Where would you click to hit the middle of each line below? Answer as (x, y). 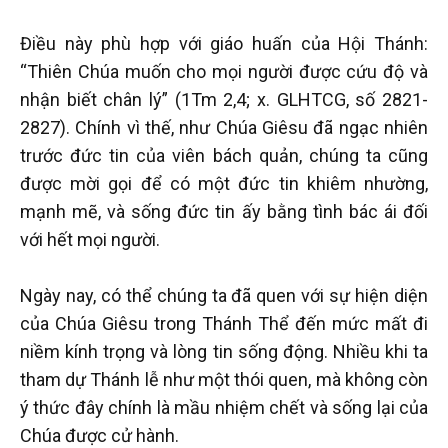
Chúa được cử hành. (99, 435)
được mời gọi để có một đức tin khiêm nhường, (224, 183)
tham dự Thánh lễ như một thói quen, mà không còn (224, 379)
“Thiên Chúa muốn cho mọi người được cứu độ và (224, 71)
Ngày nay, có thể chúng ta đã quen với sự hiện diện (224, 295)
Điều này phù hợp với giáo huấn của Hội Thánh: (224, 43)
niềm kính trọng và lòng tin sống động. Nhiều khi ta (224, 351)
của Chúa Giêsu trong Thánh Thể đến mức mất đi (224, 323)
